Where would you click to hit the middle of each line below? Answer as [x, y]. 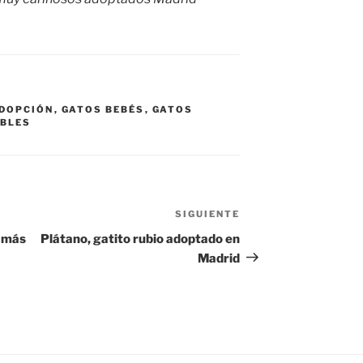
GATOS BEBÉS [103, 109]
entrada [264, 235]
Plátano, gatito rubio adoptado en [141, 239]
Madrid [219, 258]
